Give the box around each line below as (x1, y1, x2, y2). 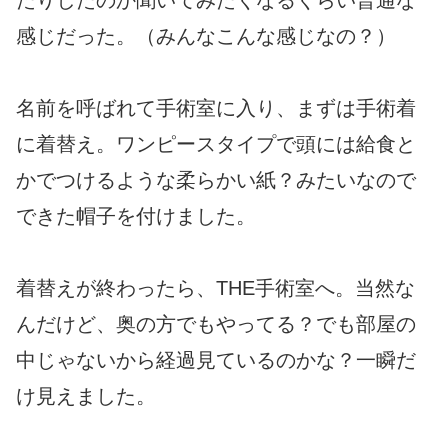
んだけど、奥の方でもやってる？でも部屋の (16, 313, 416, 336)
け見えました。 (16, 385, 156, 408)
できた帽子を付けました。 (16, 205, 256, 228)
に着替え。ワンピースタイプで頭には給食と (16, 133, 416, 156)
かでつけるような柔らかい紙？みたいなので (16, 169, 416, 192)
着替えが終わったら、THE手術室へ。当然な (16, 277, 415, 300)
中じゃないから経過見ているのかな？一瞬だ (16, 349, 416, 372)
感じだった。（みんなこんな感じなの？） (16, 25, 396, 48)
